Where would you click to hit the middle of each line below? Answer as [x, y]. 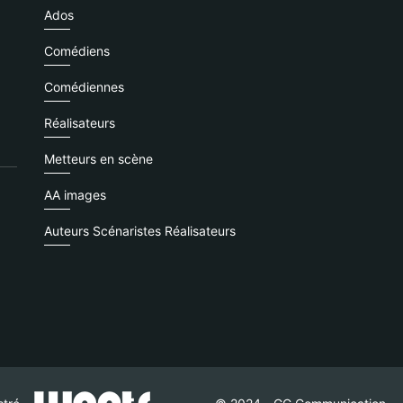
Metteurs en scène [98, 159]
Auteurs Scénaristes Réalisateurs [139, 231]
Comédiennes [84, 87]
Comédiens [76, 51]
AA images [75, 195]
